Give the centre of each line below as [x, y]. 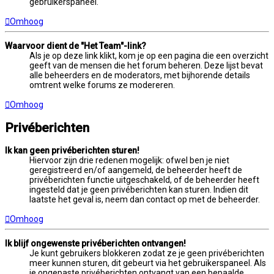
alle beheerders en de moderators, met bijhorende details [140, 75]
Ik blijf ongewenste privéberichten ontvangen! [95, 244]
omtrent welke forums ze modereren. [102, 85]
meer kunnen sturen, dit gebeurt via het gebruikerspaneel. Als [148, 263]
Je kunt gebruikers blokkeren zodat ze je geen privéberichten [147, 254]
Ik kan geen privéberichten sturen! [72, 151]
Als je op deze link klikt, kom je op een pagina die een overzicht [149, 55]
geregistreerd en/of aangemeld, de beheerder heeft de [136, 170]
